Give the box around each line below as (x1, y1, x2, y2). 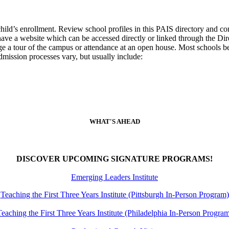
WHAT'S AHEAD (89, 118, 140, 126)
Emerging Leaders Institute (71, 173, 158, 182)
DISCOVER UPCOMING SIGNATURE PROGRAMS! (16, 154, 213, 164)
